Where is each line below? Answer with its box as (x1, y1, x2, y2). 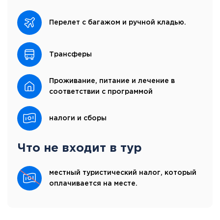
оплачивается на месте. (49, 180, 137, 187)
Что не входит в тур (17, 142, 142, 154)
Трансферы (49, 51, 92, 57)
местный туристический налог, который (49, 169, 196, 176)
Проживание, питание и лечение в (49, 78, 175, 84)
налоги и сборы (49, 115, 107, 121)
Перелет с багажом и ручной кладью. (49, 19, 186, 26)
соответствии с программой (49, 88, 153, 95)
